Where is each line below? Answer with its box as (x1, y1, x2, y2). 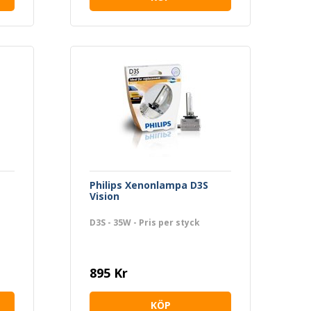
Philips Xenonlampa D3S (90, 178, 208, 192)
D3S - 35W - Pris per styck (90, 216, 200, 228)
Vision (90, 189, 119, 203)
